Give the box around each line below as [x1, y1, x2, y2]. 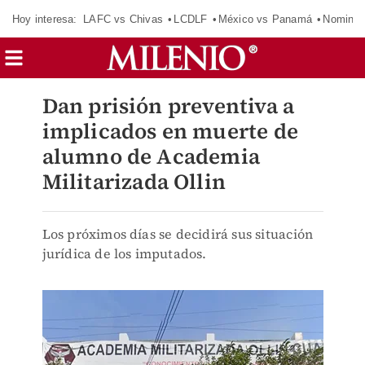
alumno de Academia [42, 142, 261, 171]
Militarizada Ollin [42, 167, 226, 196]
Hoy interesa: [12, 12, 77, 25]
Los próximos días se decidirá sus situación [42, 225, 314, 243]
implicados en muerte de [42, 117, 299, 146]
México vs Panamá [218, 12, 312, 25]
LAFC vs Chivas [83, 12, 163, 25]
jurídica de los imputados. [42, 244, 207, 262]
